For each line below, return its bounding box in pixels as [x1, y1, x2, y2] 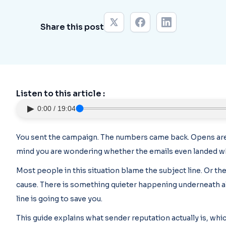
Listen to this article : [16, 88, 105, 99]
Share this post [40, 22, 104, 32]
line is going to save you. [16, 194, 102, 203]
